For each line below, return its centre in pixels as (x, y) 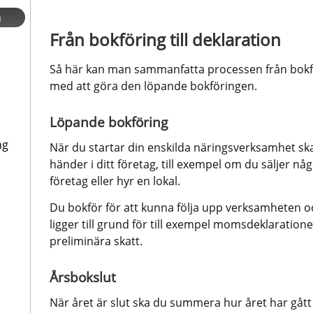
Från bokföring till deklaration (165, 39)
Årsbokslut (82, 277)
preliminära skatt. (96, 241)
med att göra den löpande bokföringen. (153, 86)
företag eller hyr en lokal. (115, 181)
